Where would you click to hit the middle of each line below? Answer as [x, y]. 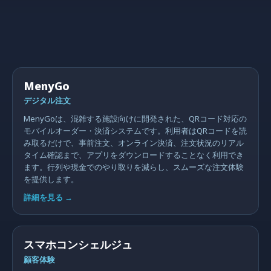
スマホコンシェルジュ [78, 244]
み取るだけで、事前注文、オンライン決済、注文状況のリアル [134, 143]
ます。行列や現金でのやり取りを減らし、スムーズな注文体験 [134, 167]
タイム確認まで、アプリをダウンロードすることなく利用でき [134, 155]
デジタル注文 [47, 100]
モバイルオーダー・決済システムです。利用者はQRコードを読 [135, 131]
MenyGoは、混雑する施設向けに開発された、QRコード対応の [135, 119]
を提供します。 [51, 179]
